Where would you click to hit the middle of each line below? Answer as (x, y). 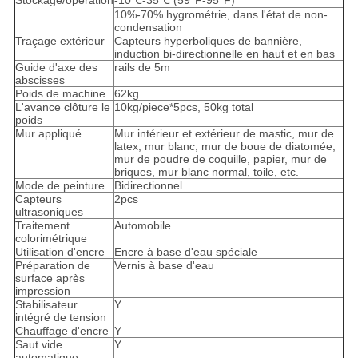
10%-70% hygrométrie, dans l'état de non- (221, 15)
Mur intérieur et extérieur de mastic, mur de (224, 134)
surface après (50, 278)
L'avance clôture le (62, 107)
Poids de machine (60, 94)
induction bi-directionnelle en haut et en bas (224, 54)
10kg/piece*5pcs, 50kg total (183, 107)
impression (42, 291)
